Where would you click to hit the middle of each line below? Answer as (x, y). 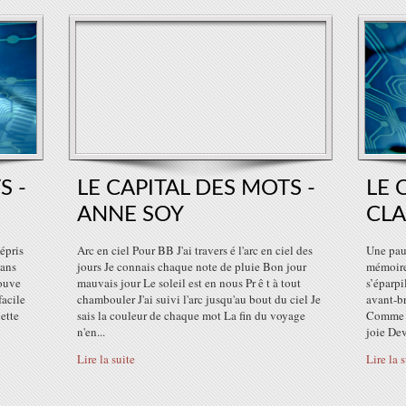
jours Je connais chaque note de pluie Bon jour (192, 266)
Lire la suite (106, 359)
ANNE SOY (130, 215)
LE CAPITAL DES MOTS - (196, 188)
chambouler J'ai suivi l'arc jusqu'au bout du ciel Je (199, 299)
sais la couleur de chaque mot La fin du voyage (191, 315)
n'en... (91, 332)
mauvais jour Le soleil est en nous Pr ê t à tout (189, 283)
